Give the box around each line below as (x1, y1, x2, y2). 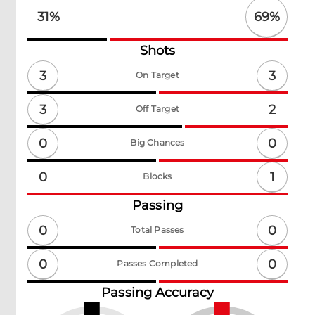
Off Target (136, 103, 179, 114)
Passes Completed (117, 258, 198, 269)
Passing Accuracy (101, 285, 214, 300)
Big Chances (130, 137, 185, 148)
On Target (136, 70, 179, 80)
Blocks (143, 171, 172, 181)
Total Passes (131, 224, 184, 235)
